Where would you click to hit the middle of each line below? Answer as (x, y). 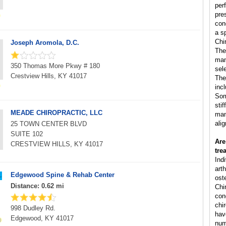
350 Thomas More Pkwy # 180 (55, 66)
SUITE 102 (27, 134)
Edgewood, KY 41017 (42, 218)
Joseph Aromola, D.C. (45, 43)
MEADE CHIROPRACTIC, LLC (56, 113)
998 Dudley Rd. (33, 208)
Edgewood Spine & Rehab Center (63, 175)
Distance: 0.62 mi (37, 186)
